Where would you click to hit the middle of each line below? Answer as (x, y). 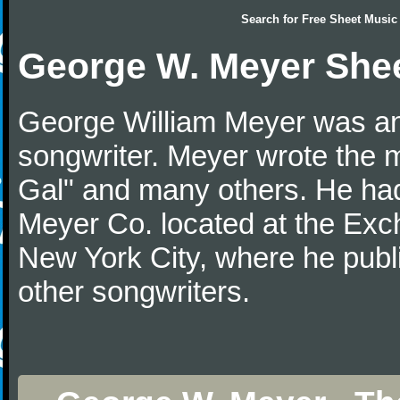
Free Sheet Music (350, 19)
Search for (271, 19)
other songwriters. (134, 292)
